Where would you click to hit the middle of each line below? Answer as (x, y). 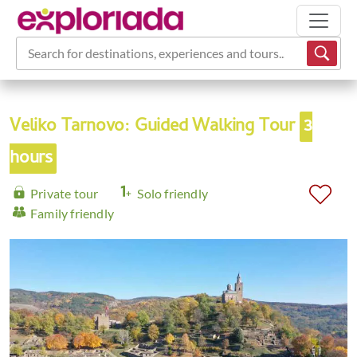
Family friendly (72, 213)
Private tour (65, 193)
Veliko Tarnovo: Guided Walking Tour (155, 127)
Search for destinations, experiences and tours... (157, 53)
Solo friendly (173, 193)
